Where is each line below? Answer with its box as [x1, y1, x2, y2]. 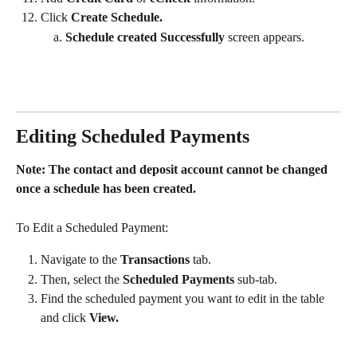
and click [41, 311, 89, 325]
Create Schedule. [71, 10, 166, 25]
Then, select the [41, 272, 120, 286]
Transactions [120, 253, 190, 267]
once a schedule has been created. [16, 182, 196, 196]
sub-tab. [234, 272, 280, 286]
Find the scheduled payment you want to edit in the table [41, 292, 328, 306]
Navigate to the [41, 253, 120, 267]
